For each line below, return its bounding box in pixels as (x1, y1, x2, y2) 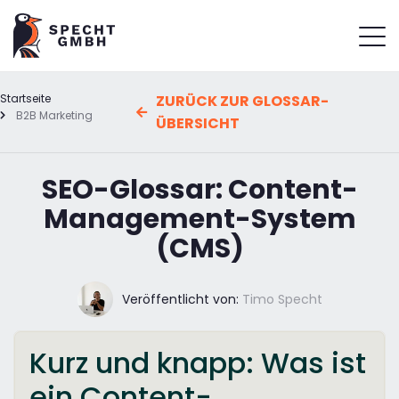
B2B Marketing (15, 107, 93, 123)
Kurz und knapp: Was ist (29, 342, 366, 383)
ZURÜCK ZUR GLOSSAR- (156, 90, 330, 111)
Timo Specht (238, 289, 322, 308)
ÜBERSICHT (156, 112, 240, 134)
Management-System (43, 199, 356, 238)
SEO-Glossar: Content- (41, 170, 358, 208)
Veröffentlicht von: (121, 289, 239, 308)
